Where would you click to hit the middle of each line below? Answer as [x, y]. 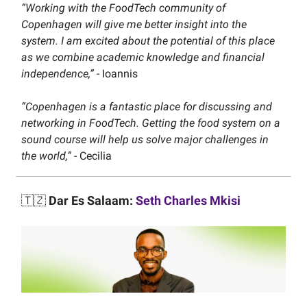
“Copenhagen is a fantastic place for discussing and [147, 107]
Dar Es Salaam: [92, 201]
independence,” [59, 74]
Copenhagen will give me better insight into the [134, 25]
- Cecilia [91, 156]
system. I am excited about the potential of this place [148, 41]
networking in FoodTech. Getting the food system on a [151, 123]
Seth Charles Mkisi [188, 201]
